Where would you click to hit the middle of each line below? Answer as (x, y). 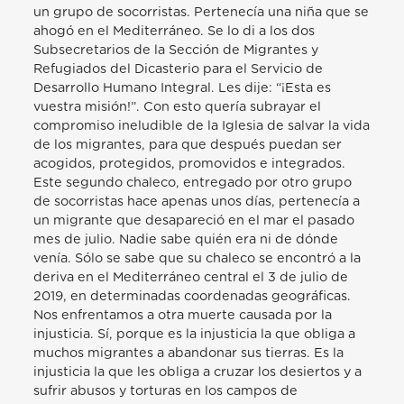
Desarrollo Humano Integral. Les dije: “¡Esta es (183, 88)
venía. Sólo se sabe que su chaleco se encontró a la (197, 259)
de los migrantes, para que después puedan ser (188, 145)
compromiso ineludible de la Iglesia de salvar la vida (202, 126)
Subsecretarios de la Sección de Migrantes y (176, 50)
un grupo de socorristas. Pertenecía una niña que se (202, 13)
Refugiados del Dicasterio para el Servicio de (179, 69)
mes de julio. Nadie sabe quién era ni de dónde (186, 240)
